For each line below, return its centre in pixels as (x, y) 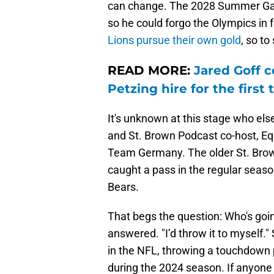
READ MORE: (151, 71)
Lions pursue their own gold (174, 40)
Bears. (123, 187)
